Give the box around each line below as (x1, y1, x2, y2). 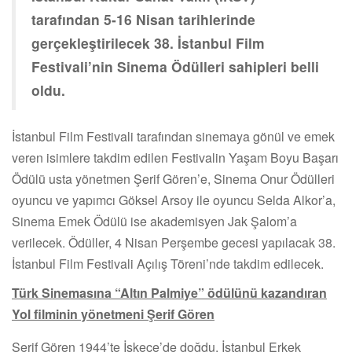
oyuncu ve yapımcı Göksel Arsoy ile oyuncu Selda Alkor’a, (12, 190, 335, 209)
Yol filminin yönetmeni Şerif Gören (12, 304, 214, 323)
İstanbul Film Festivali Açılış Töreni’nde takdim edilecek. (12, 254, 324, 273)
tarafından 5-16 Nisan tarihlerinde (31, 9, 255, 29)
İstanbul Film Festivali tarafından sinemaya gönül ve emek (12, 126, 335, 145)
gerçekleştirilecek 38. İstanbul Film (31, 32, 265, 53)
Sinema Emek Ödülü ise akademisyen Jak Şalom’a (12, 211, 297, 230)
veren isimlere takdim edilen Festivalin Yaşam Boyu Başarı (12, 148, 339, 167)
